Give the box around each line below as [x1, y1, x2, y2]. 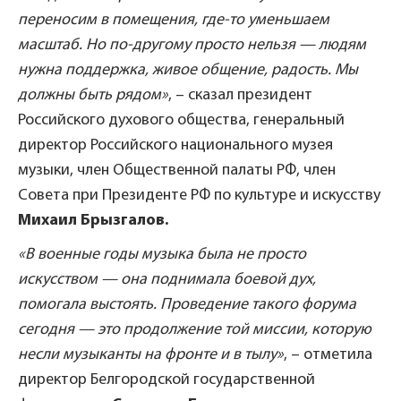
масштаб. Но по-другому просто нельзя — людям [18, 36, 366, 54]
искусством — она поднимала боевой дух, [18, 270, 316, 288]
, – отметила [284, 346, 372, 363]
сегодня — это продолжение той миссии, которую [18, 320, 371, 338]
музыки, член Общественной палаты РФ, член [18, 161, 336, 179]
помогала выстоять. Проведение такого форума [18, 295, 356, 313]
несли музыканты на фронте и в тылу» [18, 346, 284, 363]
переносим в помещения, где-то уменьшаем [18, 11, 329, 29]
